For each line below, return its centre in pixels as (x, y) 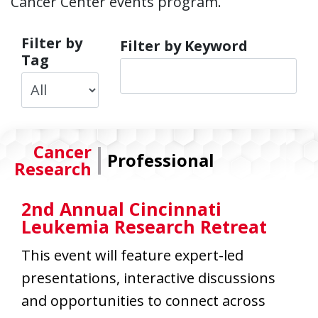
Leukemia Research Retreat (144, 226)
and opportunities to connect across (143, 301)
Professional (161, 160)
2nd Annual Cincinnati (121, 208)
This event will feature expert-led (132, 255)
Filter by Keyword (184, 45)
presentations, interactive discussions (148, 278)
